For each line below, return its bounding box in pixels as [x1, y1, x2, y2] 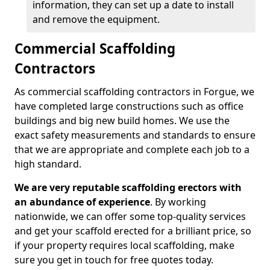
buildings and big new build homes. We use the [14, 114, 230, 127]
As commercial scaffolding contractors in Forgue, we [14, 85, 254, 98]
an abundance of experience [14, 195, 150, 209]
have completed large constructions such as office [14, 99, 243, 113]
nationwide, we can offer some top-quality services [14, 210, 246, 223]
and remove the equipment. [33, 13, 160, 26]
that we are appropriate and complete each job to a [14, 143, 250, 156]
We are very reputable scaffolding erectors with [14, 181, 242, 194]
